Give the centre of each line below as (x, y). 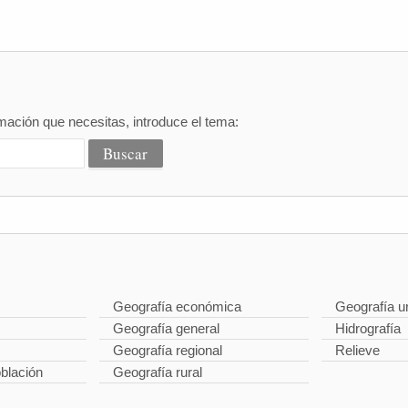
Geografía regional (168, 350)
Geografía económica (178, 306)
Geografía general (167, 328)
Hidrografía (367, 328)
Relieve (357, 350)
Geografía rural (158, 372)
